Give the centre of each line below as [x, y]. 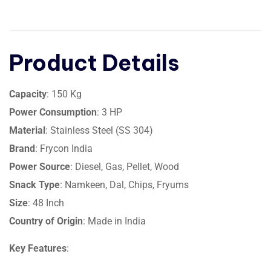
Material [27, 131]
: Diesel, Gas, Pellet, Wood [125, 167]
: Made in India [114, 221]
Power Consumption [53, 113]
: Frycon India [64, 149]
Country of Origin [46, 221]
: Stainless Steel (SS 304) [99, 131]
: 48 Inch [46, 203]
